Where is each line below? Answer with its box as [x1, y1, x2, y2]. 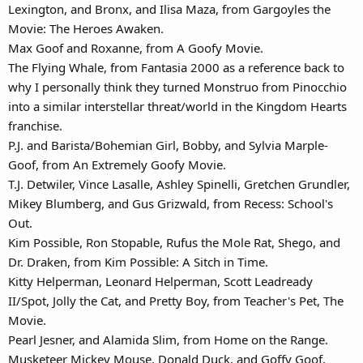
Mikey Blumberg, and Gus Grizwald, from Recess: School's [8, 194, 333, 211]
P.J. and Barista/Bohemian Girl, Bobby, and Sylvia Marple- [8, 136, 328, 153]
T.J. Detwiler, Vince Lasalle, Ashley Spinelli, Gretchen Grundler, [8, 175, 350, 192]
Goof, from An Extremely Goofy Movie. [8, 156, 226, 173]
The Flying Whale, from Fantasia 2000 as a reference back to [8, 58, 344, 75]
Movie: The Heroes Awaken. [8, 19, 164, 36]
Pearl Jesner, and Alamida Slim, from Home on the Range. [8, 331, 328, 348]
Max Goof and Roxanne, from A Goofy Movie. [8, 39, 263, 56]
